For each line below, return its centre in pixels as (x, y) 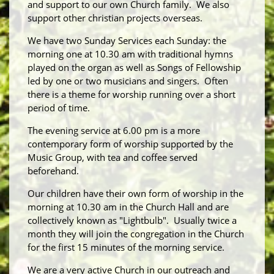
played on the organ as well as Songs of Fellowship (134, 68)
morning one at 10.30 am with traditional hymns (130, 54)
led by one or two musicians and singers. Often (128, 81)
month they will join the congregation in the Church (136, 234)
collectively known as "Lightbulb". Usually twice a (132, 220)
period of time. (59, 108)
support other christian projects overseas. (115, 18)
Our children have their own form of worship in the (135, 194)
